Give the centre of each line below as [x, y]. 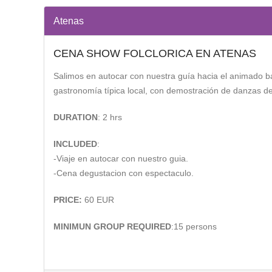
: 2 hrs [110, 117]
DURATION [76, 117]
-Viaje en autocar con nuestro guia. [121, 158]
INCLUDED [75, 144]
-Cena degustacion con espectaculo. [124, 173]
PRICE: [68, 200]
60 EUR [98, 200]
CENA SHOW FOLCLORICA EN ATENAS [155, 53]
